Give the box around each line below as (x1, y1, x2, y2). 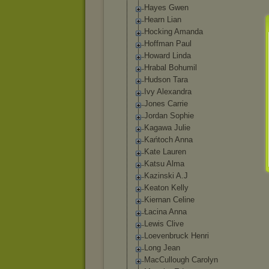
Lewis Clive (144, 219, 184, 228)
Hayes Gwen (144, 3, 189, 12)
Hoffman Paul (144, 39, 192, 48)
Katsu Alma (144, 159, 184, 168)
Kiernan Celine (144, 195, 195, 204)
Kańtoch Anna (144, 135, 193, 144)
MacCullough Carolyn (144, 255, 218, 264)
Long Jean (144, 243, 180, 252)
